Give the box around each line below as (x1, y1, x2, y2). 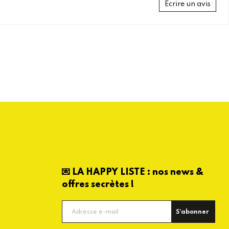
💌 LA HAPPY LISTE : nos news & (62, 167, 203, 177)
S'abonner (176, 209, 209, 215)
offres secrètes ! (62, 179, 134, 189)
